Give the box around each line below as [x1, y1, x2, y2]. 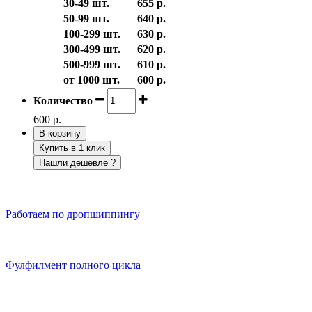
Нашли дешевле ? [39, 157, 116, 168]
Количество [33, 94, 93, 107]
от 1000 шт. [63, 73, 120, 86]
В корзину [39, 127, 81, 139]
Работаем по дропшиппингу [6, 208, 140, 221]
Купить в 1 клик [39, 142, 105, 153]
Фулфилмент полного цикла [6, 259, 141, 272]
